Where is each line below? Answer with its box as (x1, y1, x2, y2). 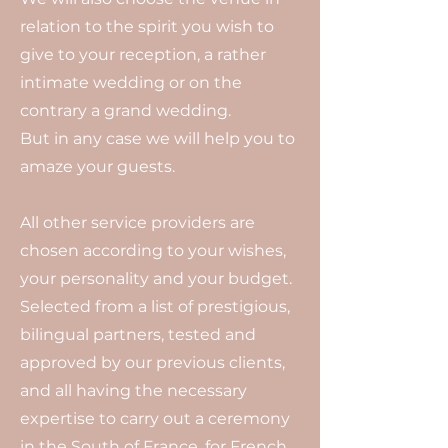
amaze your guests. (20, 157, 175, 176)
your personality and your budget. (20, 269, 292, 288)
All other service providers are (20, 213, 255, 232)
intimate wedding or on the (20, 73, 242, 92)
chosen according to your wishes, (20, 241, 286, 260)
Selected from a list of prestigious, (20, 297, 290, 316)
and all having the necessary (20, 381, 247, 400)
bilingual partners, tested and (20, 325, 256, 344)
